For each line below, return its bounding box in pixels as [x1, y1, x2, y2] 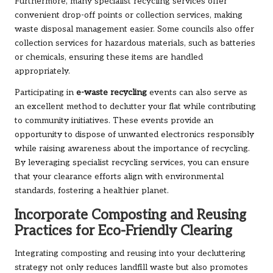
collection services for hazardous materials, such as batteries [15, 38, 255, 49]
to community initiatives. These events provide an [15, 116, 213, 126]
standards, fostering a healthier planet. [15, 186, 169, 196]
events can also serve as [147, 88, 247, 98]
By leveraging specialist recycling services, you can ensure [15, 158, 249, 168]
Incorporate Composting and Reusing [15, 207, 246, 224]
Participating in [15, 88, 76, 98]
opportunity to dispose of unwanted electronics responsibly [15, 130, 254, 140]
